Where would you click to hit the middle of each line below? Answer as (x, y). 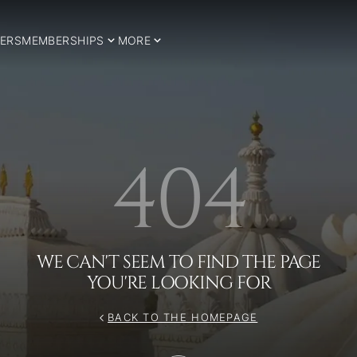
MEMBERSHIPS (63, 40)
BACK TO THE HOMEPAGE (183, 318)
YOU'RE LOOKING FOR (178, 282)
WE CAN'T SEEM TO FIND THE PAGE (178, 262)
